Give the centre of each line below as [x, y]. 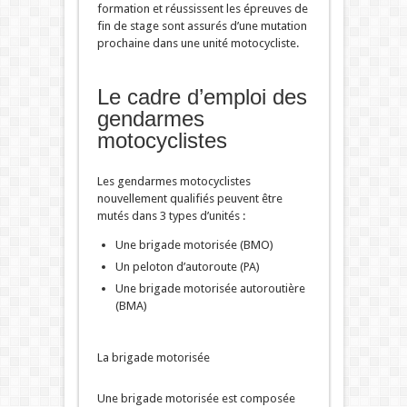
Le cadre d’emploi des [202, 97]
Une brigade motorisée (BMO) [194, 245]
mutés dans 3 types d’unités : [171, 216]
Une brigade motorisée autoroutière [210, 289]
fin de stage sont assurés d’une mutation [202, 26]
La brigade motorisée [153, 358]
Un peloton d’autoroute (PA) [187, 267]
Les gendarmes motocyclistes [174, 182]
